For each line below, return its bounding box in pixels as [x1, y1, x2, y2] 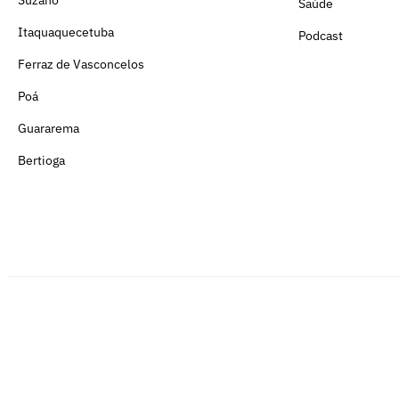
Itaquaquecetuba [18, 23, 114, 40]
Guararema [18, 119, 79, 136]
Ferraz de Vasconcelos [18, 55, 144, 72]
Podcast [298, 27, 343, 44]
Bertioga [18, 151, 65, 168]
